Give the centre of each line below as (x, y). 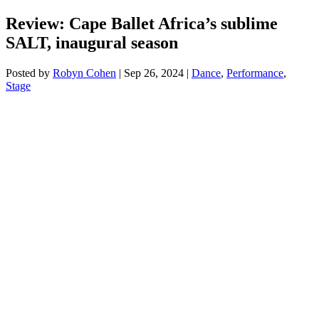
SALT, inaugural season (92, 42)
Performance (255, 73)
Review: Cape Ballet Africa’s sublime (142, 23)
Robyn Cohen (84, 73)
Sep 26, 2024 (154, 73)
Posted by (29, 73)
